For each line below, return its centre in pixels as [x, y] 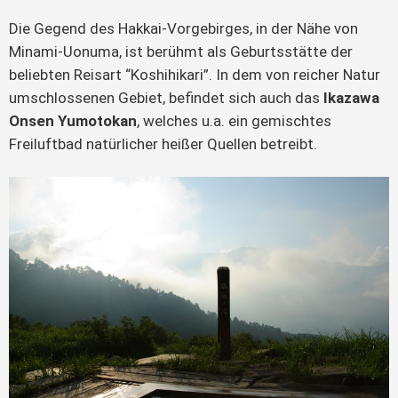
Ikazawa [351, 98]
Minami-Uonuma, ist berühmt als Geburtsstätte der [181, 52]
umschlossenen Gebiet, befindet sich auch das [166, 98]
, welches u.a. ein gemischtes [234, 121]
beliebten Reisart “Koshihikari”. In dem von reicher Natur [195, 75]
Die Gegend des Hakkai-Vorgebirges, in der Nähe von [183, 29]
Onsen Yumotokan [73, 121]
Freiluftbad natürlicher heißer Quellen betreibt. [163, 144]
